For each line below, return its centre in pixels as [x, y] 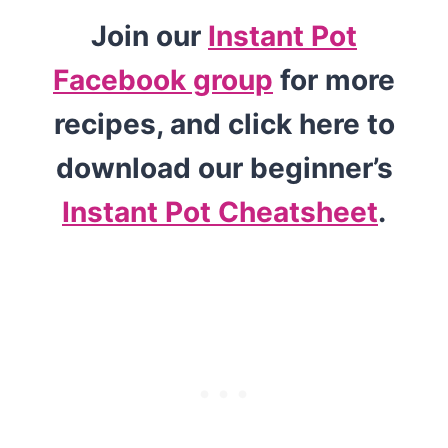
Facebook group [163, 79]
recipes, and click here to [224, 123]
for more [334, 79]
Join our [149, 35]
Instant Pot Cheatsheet [220, 211]
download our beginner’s [224, 167]
